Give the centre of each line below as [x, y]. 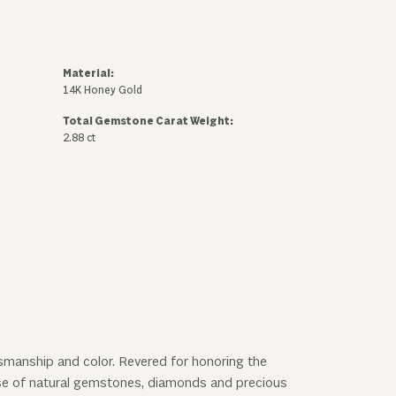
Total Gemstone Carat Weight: [148, 122]
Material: [88, 74]
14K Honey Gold [103, 91]
